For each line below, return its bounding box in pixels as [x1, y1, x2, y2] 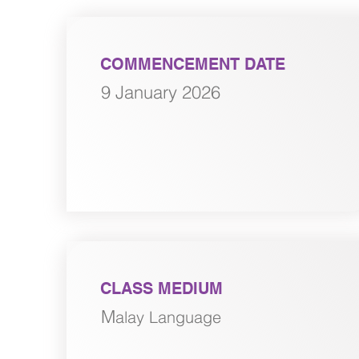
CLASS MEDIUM [99, 279, 223, 298]
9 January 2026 [100, 81, 220, 103]
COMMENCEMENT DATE [99, 54, 285, 74]
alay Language [115, 307, 221, 327]
